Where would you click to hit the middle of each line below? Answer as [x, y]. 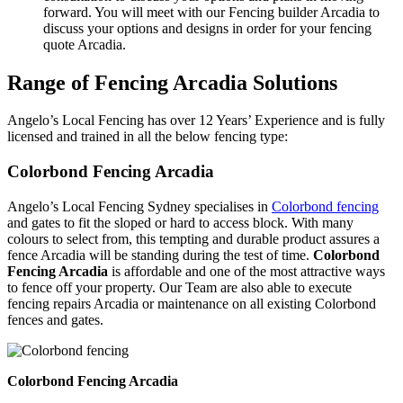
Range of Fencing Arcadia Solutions [172, 82]
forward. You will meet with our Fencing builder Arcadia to [211, 12]
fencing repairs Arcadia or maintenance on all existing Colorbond [192, 303]
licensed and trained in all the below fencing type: [148, 137]
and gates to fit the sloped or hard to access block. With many [180, 222]
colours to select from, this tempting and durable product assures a [193, 238]
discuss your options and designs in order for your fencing [207, 28]
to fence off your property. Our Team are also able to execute [179, 287]
